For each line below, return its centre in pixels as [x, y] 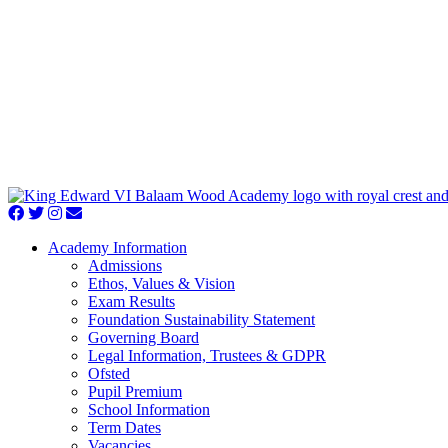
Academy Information [117, 247]
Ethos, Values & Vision [161, 283]
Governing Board [143, 337]
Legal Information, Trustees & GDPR [207, 355]
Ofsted [109, 373]
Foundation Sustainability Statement [201, 319]
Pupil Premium [135, 391]
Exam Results [131, 301]
